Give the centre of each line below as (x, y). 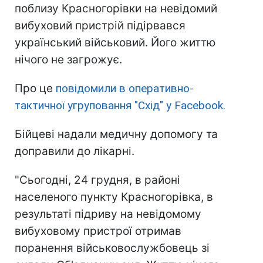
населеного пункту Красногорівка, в (114, 197)
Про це (35, 89)
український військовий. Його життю (115, 43)
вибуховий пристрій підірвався (100, 26)
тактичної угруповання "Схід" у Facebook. (120, 106)
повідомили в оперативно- (125, 89)
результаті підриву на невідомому (108, 214)
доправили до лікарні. (75, 151)
